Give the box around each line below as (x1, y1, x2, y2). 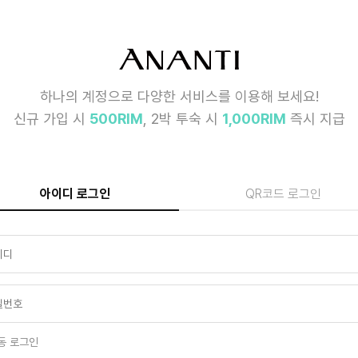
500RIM (89, 110, 143, 128)
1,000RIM (221, 110, 286, 128)
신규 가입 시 (13, 110, 89, 128)
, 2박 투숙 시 (142, 110, 222, 128)
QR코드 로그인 (245, 186, 321, 202)
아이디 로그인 (40, 186, 110, 202)
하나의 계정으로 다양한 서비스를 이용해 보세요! (39, 88, 319, 105)
